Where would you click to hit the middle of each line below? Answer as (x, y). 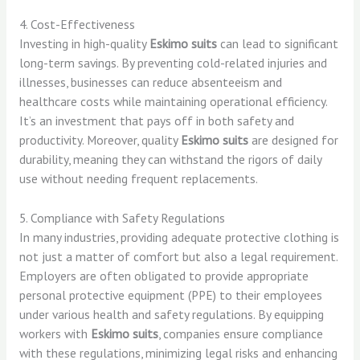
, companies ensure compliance (240, 333)
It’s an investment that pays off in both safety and (156, 120)
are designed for (293, 139)
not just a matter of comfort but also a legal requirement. (178, 256)
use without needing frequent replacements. (138, 178)
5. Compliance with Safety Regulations (122, 217)
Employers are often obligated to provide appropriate (164, 275)
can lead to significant (277, 43)
